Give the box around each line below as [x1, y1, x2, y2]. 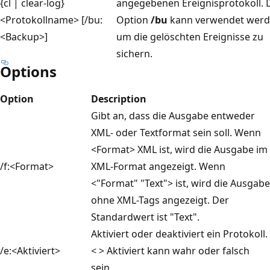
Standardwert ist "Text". [91, 210, 199, 224]
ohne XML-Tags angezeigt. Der [91, 193, 229, 207]
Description [91, 92, 146, 105]
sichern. [116, 46, 152, 60]
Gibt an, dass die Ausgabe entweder [91, 108, 255, 122]
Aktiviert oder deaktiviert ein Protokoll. [91, 227, 268, 240]
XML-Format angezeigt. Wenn [91, 159, 225, 173]
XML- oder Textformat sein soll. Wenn [91, 125, 261, 139]
